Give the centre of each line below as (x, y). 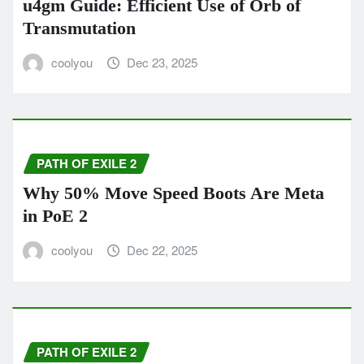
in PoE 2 (55, 216)
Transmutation (79, 28)
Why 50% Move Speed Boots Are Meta (173, 193)
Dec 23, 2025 (162, 62)
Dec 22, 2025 (162, 250)
